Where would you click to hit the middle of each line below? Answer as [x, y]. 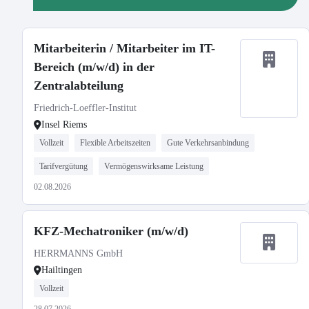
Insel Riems [64, 124]
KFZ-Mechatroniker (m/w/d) [111, 231]
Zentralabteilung [79, 86]
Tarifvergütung [63, 166]
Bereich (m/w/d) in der [94, 67]
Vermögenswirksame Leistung [154, 166]
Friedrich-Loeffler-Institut [85, 108]
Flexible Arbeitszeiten [115, 143]
